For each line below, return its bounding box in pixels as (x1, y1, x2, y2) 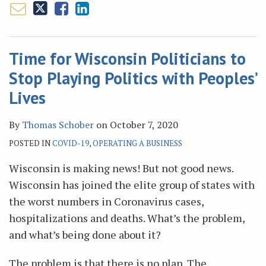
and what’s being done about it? (9, 227, 161, 242)
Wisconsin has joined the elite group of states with (9, 178, 255, 192)
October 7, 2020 (110, 118, 178, 131)
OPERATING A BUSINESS (93, 138, 182, 148)
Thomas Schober (22, 118, 94, 131)
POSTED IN (9, 138, 52, 148)
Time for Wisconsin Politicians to (9, 47, 246, 69)
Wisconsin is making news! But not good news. (9, 161, 233, 175)
